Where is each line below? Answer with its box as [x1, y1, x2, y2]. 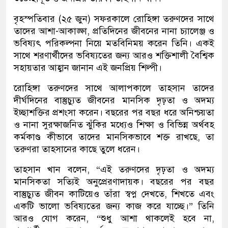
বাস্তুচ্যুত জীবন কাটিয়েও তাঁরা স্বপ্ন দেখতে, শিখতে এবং [14, 188, 214, 199]
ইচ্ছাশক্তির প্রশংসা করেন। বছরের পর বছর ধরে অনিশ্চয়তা [14, 106, 214, 118]
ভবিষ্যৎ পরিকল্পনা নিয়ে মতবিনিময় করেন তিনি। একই [14, 37, 214, 49]
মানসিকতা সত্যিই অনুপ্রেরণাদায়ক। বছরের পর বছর [14, 176, 214, 187]
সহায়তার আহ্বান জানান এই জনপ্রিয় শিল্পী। [14, 62, 162, 73]
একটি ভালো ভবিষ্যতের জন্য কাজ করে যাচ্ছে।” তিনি [14, 200, 214, 212]
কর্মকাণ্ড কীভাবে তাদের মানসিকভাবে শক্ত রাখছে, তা [14, 131, 214, 142]
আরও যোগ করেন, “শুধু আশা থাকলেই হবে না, [14, 212, 214, 224]
